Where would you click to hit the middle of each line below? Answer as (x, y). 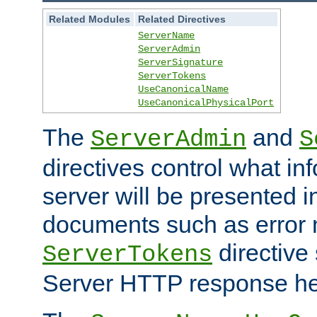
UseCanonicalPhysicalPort (206, 102)
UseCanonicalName (184, 89)
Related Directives (182, 19)
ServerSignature (181, 62)
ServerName (167, 35)
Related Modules (90, 19)
